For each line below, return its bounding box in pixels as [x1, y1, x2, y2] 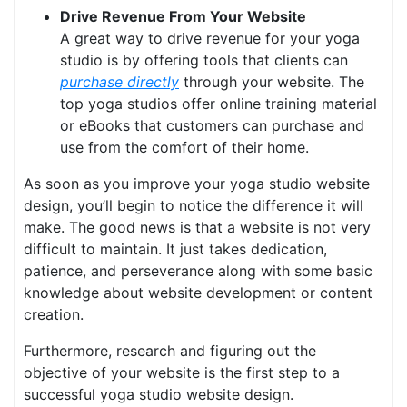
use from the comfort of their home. [60, 138, 309, 157]
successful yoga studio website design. [24, 385, 293, 404]
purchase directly [60, 73, 179, 92]
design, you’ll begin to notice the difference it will [24, 196, 363, 215]
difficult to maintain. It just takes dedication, [24, 240, 327, 259]
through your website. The [179, 73, 364, 92]
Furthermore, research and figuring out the [24, 342, 316, 361]
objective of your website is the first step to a [24, 363, 340, 382]
